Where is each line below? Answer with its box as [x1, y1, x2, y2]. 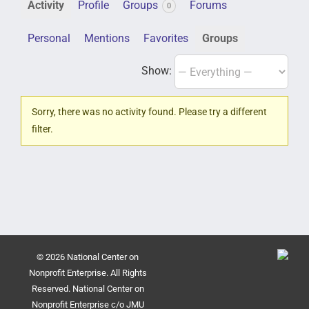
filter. [32, 123, 53, 136]
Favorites [143, 32, 188, 46]
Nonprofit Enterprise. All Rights [28, 268, 147, 279]
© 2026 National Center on [37, 252, 139, 263]
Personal [28, 32, 70, 46]
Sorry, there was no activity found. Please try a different [32, 106, 267, 119]
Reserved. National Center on [31, 283, 144, 295]
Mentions [84, 32, 130, 46]
